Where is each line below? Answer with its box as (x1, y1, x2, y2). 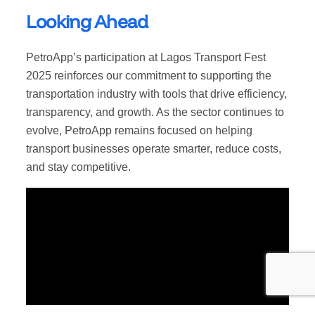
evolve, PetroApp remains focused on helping (25, 124, 252, 137)
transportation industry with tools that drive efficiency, (25, 88, 287, 101)
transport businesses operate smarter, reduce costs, (25, 143, 281, 155)
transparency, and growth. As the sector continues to (25, 106, 284, 119)
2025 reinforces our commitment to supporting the (25, 70, 271, 82)
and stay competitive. (25, 161, 131, 174)
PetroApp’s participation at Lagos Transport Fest (25, 51, 266, 64)
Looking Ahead (25, 9, 148, 33)
